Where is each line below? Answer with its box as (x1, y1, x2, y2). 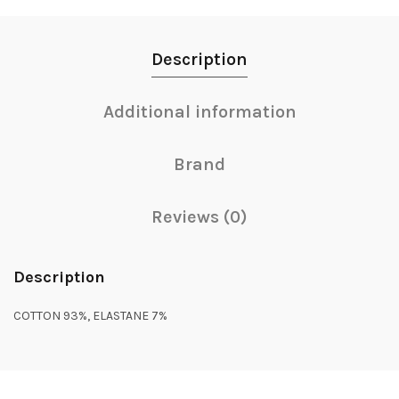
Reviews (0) (151, 207, 248, 227)
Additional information (102, 102, 297, 122)
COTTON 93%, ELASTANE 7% (13, 308, 167, 323)
